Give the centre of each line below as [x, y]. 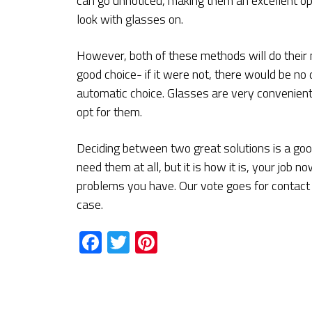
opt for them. [109, 112]
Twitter [164, 243]
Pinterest [201, 243]
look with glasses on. [130, 19]
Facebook [147, 243]
